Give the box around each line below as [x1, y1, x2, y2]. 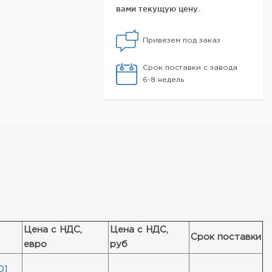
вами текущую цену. [116, 4, 200, 13]
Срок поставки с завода [143, 64, 237, 71]
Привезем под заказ [143, 37, 220, 44]
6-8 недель [143, 76, 184, 83]
